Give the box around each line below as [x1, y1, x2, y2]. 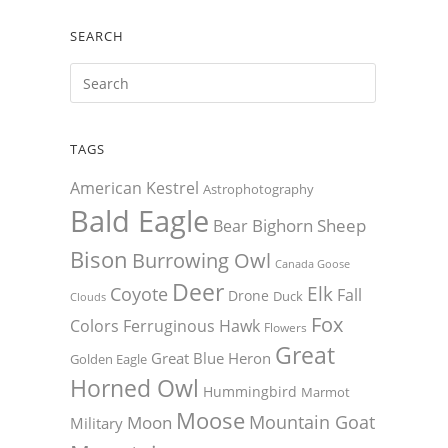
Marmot [301, 383, 350, 402]
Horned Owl [70, 373, 199, 405]
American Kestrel [70, 177, 199, 200]
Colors [70, 315, 119, 338]
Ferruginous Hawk [123, 315, 260, 338]
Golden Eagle [70, 350, 147, 369]
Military [70, 413, 123, 434]
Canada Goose [275, 256, 350, 272]
